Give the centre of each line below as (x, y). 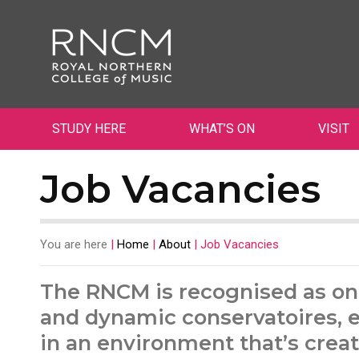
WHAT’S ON (222, 129)
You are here (73, 244)
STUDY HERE (89, 129)
